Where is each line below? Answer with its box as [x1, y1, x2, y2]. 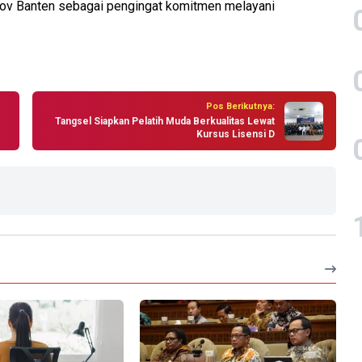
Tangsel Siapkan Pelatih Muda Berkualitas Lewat [55, 116, 275, 128]
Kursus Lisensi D [196, 128, 275, 141]
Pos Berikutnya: [206, 101, 275, 112]
